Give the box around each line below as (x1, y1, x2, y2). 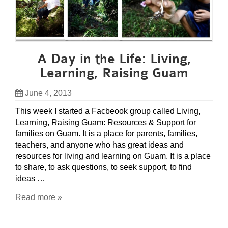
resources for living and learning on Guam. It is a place (15, 152, 211, 161)
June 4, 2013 (25, 89, 72, 98)
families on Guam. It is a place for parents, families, (15, 129, 197, 138)
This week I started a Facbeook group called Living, (15, 107, 201, 116)
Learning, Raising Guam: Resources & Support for (15, 118, 196, 127)
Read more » (15, 193, 62, 202)
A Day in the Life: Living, (37, 51, 191, 67)
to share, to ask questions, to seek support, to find (15, 163, 192, 172)
